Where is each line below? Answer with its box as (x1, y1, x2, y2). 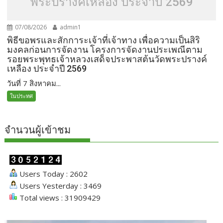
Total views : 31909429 (17, 193, 101, 203)
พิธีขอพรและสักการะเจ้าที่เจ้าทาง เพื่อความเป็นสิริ (7, 35, 201, 46)
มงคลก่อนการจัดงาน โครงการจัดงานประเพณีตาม (7, 44, 203, 55)
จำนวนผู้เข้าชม (4, 124, 71, 136)
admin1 (58, 23, 82, 32)
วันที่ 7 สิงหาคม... (7, 78, 61, 89)
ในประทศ (10, 92, 33, 100)
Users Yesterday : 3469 (17, 181, 102, 191)
